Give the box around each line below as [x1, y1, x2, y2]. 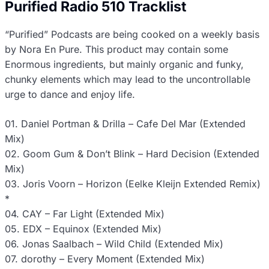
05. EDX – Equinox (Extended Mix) [5, 223, 162, 235]
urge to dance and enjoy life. [5, 88, 135, 101]
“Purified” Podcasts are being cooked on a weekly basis [5, 28, 259, 41]
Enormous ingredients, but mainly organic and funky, [5, 58, 244, 71]
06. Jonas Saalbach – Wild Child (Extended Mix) [5, 238, 223, 250]
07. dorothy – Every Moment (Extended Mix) [5, 253, 205, 265]
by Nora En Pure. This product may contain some [5, 43, 228, 56]
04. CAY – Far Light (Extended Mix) [5, 208, 165, 220]
